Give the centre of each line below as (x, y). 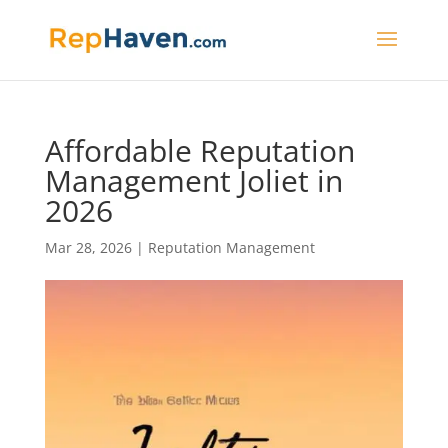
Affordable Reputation (199, 150)
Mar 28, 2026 (88, 247)
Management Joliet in (193, 180)
